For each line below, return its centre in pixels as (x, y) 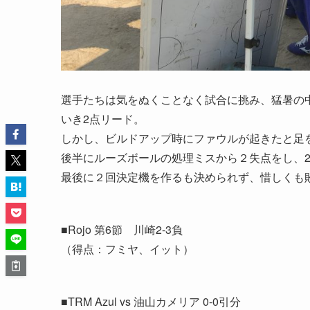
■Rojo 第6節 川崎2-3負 (122, 229)
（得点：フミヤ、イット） (127, 248)
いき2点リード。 (103, 118)
